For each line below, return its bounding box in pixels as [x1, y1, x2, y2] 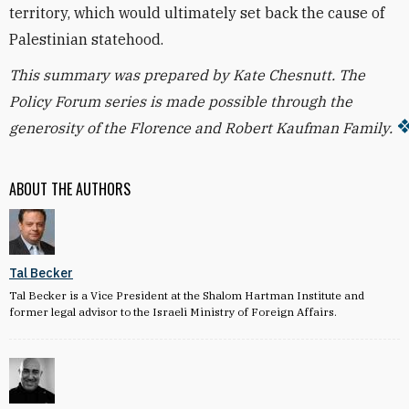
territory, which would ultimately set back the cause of [9, 4, 384, 22]
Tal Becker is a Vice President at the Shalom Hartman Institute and [9, 288, 364, 302]
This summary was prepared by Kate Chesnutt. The [9, 66, 365, 84]
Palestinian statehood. [9, 30, 167, 48]
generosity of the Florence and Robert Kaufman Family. [9, 119, 393, 137]
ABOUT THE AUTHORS [9, 178, 131, 200]
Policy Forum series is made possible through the [9, 92, 352, 110]
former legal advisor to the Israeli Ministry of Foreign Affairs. [9, 305, 337, 319]
